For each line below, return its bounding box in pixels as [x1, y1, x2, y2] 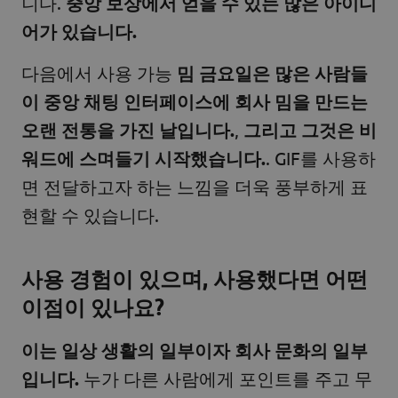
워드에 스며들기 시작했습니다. [21, 146, 266, 170]
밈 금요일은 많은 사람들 [177, 60, 368, 84]
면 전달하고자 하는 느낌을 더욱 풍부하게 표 [21, 174, 368, 197]
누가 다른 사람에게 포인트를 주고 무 [79, 366, 372, 389]
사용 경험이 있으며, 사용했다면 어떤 [21, 264, 368, 292]
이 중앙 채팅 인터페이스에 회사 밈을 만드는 [21, 89, 368, 113]
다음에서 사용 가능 [21, 60, 177, 84]
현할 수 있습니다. [21, 203, 159, 226]
